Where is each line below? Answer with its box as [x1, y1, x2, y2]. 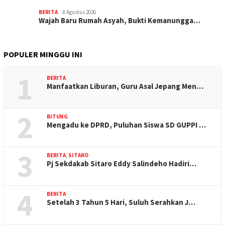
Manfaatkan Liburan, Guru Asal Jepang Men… [47, 81, 203, 91]
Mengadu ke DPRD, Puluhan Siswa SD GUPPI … [47, 120, 206, 130]
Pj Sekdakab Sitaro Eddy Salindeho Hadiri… [47, 159, 196, 169]
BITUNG [47, 113, 68, 121]
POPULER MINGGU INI [4, 49, 82, 60]
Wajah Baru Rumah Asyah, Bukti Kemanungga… [39, 16, 200, 26]
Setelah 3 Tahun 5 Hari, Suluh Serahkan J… [47, 197, 195, 207]
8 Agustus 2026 [63, 9, 96, 16]
